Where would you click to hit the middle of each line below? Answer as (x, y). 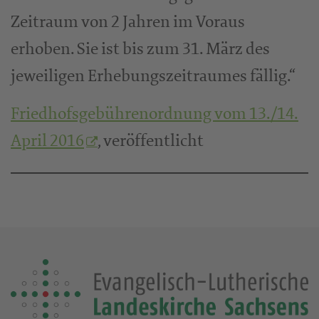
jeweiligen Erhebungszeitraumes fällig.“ (153, 76)
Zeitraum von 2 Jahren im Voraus (128, 22)
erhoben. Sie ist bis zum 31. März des (140, 49)
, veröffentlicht (151, 141)
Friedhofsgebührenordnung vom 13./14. (155, 114)
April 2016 (47, 141)
